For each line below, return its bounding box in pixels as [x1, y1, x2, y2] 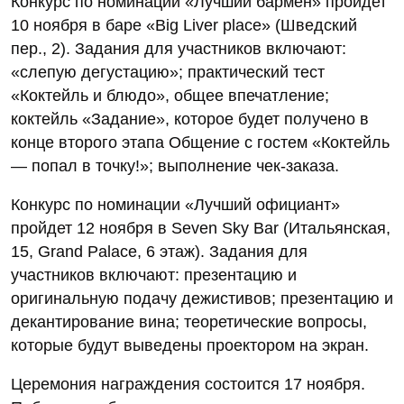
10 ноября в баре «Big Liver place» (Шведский [11, 15, 357, 34]
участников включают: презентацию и [11, 265, 297, 284]
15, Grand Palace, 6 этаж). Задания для [11, 242, 308, 261]
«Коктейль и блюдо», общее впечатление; [11, 86, 329, 105]
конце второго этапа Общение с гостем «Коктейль [11, 133, 390, 151]
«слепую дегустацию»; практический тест [11, 62, 325, 81]
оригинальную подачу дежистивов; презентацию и [11, 289, 393, 308]
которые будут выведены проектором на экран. [11, 335, 369, 354]
